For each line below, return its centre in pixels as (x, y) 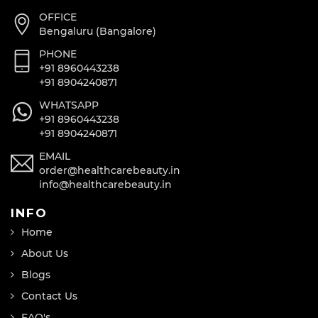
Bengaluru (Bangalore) (98, 31)
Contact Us (49, 296)
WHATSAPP (69, 105)
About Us (45, 253)
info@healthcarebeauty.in (105, 184)
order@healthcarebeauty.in (110, 170)
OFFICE (58, 17)
